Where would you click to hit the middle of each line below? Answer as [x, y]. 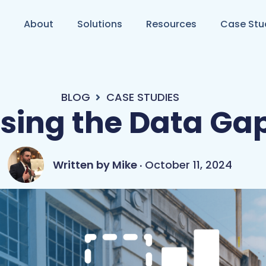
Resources [172, 24]
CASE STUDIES [142, 97]
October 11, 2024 [189, 165]
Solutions [100, 24]
